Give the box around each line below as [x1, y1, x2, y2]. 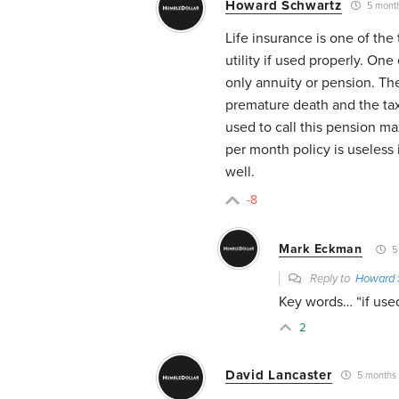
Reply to [307, 271, 355, 286]
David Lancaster [225, 366, 332, 383]
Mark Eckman [279, 241, 362, 257]
